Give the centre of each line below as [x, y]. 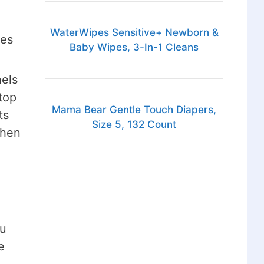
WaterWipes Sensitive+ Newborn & [134, 33]
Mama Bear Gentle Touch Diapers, [134, 110]
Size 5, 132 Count [134, 125]
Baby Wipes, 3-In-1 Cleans [134, 47]
